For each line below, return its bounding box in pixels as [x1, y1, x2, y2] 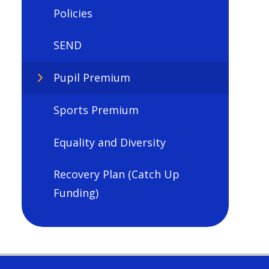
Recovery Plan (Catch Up [53, 167, 180, 182]
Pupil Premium [53, 70, 130, 85]
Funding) [53, 186, 98, 201]
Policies [53, 5, 92, 20]
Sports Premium [53, 102, 139, 117]
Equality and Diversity [53, 134, 166, 150]
